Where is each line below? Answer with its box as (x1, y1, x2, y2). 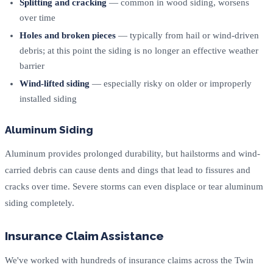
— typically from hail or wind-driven (116, 30, 259, 41)
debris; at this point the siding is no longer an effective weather (19, 46, 258, 56)
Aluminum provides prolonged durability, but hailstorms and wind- (5, 149, 260, 159)
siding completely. (5, 198, 74, 208)
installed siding (19, 94, 77, 104)
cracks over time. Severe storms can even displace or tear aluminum (5, 182, 263, 192)
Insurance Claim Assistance (5, 229, 164, 243)
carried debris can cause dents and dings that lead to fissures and (5, 165, 250, 175)
